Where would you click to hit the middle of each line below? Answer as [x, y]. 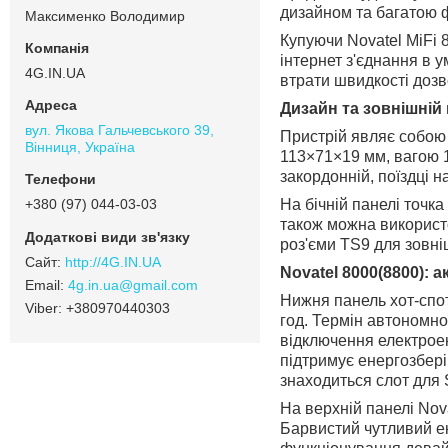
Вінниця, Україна [80, 146]
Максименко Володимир [105, 15]
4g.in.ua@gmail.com [133, 284]
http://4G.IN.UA [113, 261]
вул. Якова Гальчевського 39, [119, 129]
